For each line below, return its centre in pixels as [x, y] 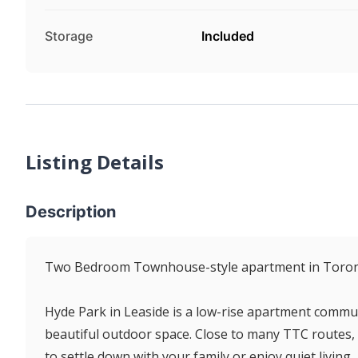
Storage [69, 36]
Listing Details [95, 161]
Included [228, 36]
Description [71, 211]
